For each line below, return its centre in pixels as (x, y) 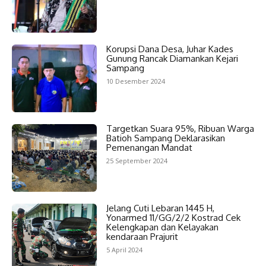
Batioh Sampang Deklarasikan (165, 138)
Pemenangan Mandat (149, 147)
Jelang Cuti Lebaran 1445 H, (160, 208)
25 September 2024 (137, 160)
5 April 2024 (124, 250)
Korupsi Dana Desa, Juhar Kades (170, 49)
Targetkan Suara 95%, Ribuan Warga (180, 128)
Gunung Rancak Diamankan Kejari (172, 58)
